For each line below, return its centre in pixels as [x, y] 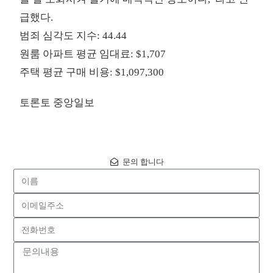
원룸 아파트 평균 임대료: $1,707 [93, 54]
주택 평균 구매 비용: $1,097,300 [92, 73]
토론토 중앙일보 [57, 103]
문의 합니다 [143, 162]
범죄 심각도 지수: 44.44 [73, 36]
